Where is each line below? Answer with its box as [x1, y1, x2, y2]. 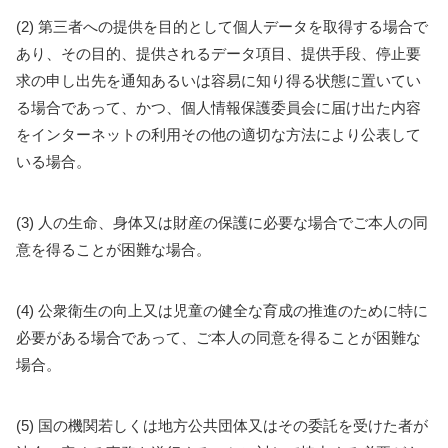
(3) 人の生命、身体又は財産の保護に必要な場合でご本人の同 [16, 214, 428, 231]
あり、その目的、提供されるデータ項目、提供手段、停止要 [16, 45, 421, 62]
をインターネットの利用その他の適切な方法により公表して [16, 126, 421, 143]
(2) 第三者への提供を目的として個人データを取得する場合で [16, 18, 428, 35]
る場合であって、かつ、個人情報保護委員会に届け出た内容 [16, 99, 421, 116]
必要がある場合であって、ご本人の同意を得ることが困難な [16, 329, 421, 346]
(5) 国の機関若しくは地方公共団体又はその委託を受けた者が [16, 417, 428, 434]
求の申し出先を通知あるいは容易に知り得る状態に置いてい [16, 72, 421, 89]
